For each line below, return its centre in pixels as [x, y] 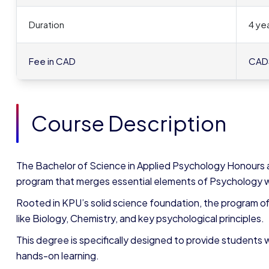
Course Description [131, 123]
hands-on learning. [58, 255]
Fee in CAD [53, 61]
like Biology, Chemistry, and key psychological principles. [140, 218]
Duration [47, 24]
